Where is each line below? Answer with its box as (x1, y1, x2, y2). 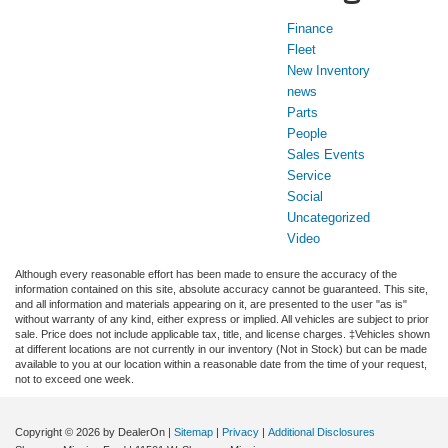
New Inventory (287, 63, 370, 79)
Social (287, 189, 323, 205)
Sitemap (174, 426, 213, 439)
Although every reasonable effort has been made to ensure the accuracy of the (15, 268, 397, 281)
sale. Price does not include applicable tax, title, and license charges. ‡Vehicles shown (15, 328, 430, 341)
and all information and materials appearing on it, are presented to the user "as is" (15, 298, 407, 311)
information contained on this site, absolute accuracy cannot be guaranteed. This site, (15, 283, 428, 296)
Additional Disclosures (268, 426, 375, 439)
